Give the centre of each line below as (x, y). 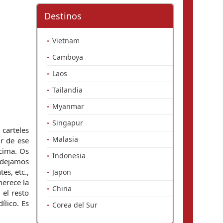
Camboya (68, 57)
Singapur (68, 123)
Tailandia (67, 90)
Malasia (65, 139)
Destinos (63, 16)
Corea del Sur (75, 205)
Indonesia (69, 156)
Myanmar (68, 106)
